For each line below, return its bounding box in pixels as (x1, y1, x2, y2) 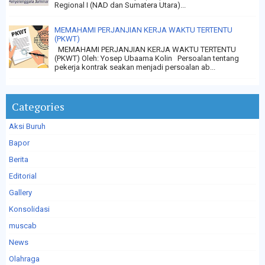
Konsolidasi (9, 205, 50, 214)
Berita (9, 155, 28, 164)
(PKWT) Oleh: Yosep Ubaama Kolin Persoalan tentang (54, 53, 239, 63)
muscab (9, 221, 37, 231)
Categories (12, 99, 64, 114)
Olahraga (9, 254, 40, 264)
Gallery (9, 188, 32, 198)
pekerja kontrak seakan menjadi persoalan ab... (54, 62, 215, 72)
